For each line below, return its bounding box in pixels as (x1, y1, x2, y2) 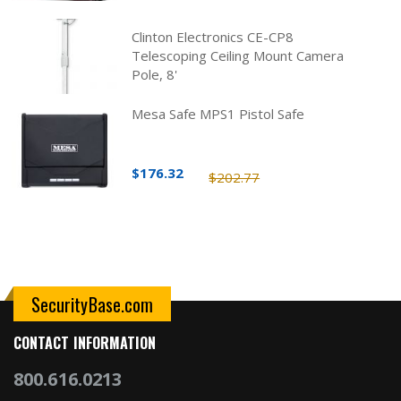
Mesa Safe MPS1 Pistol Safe (132, 105, 305, 124)
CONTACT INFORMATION (13, 332, 157, 354)
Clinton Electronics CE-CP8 (132, 27, 294, 46)
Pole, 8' (132, 64, 178, 83)
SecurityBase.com (31, 291, 154, 319)
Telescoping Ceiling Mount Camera (132, 46, 345, 64)
